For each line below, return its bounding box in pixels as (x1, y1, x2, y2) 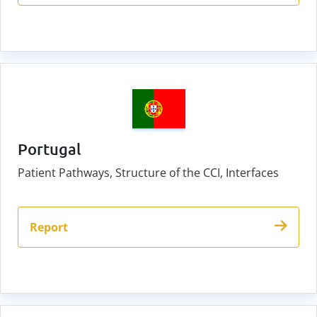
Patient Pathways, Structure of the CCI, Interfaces (18, 164, 279, 180)
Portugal (18, 139, 81, 158)
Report (30, 219, 68, 235)
